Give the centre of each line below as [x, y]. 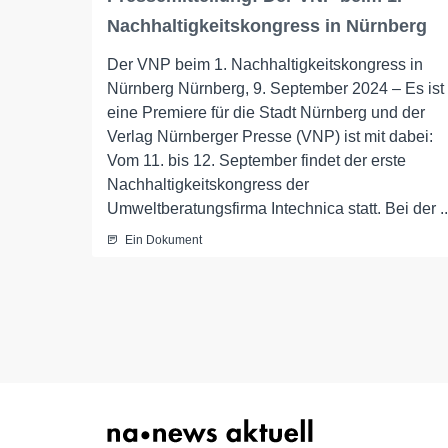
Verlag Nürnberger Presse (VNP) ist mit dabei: [270, 136]
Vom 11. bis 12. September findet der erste [256, 160]
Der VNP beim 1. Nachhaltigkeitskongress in [265, 64]
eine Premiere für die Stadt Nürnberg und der [266, 112]
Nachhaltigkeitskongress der [208, 184]
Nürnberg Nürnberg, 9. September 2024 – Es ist [275, 88]
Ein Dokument [163, 240]
